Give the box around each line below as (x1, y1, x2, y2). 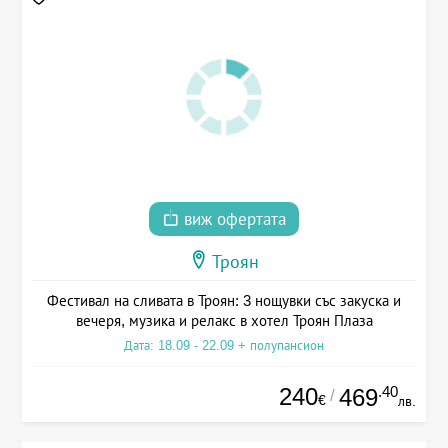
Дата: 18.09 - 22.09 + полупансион (124, 338, 324, 354)
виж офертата (179, 210, 286, 230)
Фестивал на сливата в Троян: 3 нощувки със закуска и (47, 292, 401, 310)
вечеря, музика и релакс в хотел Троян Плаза (75, 312, 373, 330)
